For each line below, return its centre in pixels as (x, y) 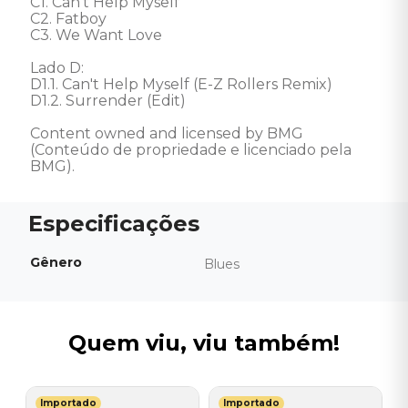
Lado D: (59, 68)
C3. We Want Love (96, 35)
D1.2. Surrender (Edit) (110, 101)
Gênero (56, 262)
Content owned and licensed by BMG (168, 133)
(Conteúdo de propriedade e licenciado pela (193, 150)
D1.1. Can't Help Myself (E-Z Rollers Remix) (181, 84)
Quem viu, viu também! (204, 343)
